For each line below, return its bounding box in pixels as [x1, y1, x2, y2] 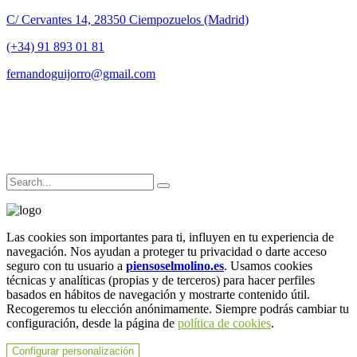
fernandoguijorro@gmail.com [6, 67, 155, 81]
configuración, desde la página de [6, 316, 178, 331]
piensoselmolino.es [126, 259, 224, 273]
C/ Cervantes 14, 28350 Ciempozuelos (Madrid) [6, 13, 249, 27]
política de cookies [178, 316, 271, 331]
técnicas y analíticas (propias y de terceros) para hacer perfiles [6, 273, 315, 288]
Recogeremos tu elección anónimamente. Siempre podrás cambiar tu [6, 302, 349, 316]
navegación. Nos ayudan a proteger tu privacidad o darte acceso [6, 245, 327, 259]
